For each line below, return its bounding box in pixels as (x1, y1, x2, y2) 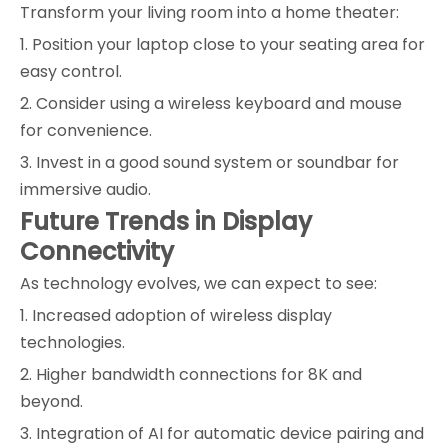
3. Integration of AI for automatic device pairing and (20, 422, 424, 446)
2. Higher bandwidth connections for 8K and (20, 363, 362, 387)
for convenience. (20, 119, 152, 143)
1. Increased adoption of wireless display (20, 304, 332, 328)
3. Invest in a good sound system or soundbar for (20, 151, 399, 175)
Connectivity (20, 235, 174, 269)
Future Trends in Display (20, 205, 312, 239)
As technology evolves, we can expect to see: (20, 272, 377, 296)
